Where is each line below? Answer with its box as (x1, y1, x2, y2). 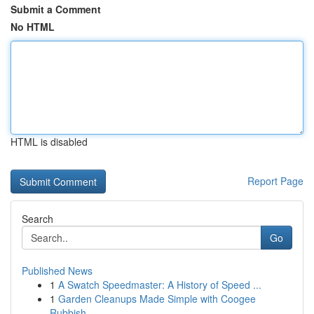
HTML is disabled (11, 135, 88, 149)
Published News (22, 264, 93, 278)
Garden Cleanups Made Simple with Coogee (58, 292, 256, 306)
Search (22, 212, 53, 226)
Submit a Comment (11, 2, 101, 16)
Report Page (247, 174, 303, 188)
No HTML (11, 20, 55, 34)
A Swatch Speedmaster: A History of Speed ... (58, 278, 261, 292)
